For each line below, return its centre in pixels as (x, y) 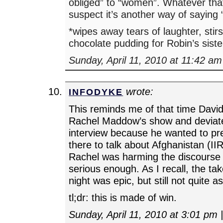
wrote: (138, 91)
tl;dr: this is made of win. (123, 197)
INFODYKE (96, 92)
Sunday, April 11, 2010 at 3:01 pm (143, 214)
